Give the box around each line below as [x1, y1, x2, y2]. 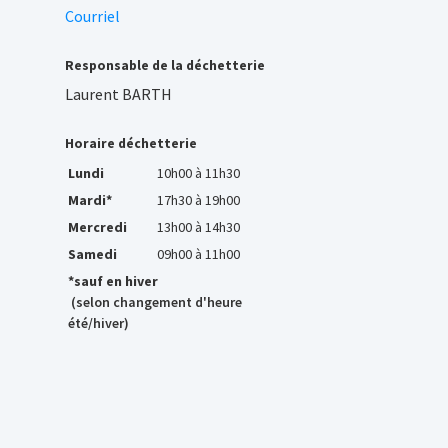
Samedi [67, 244, 117, 263]
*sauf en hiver [67, 271, 158, 290]
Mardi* [67, 190, 112, 209]
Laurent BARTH [64, 83, 172, 104]
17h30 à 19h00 [156, 190, 240, 209]
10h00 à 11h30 [156, 163, 240, 182]
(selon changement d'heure [70, 292, 242, 311]
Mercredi [67, 217, 127, 236]
